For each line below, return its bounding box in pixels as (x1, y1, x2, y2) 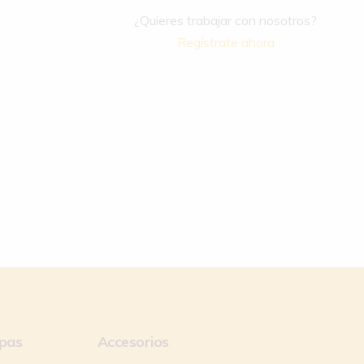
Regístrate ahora (176, 33, 275, 50)
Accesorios (97, 331, 169, 351)
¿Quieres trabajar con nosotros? (134, 11, 318, 28)
